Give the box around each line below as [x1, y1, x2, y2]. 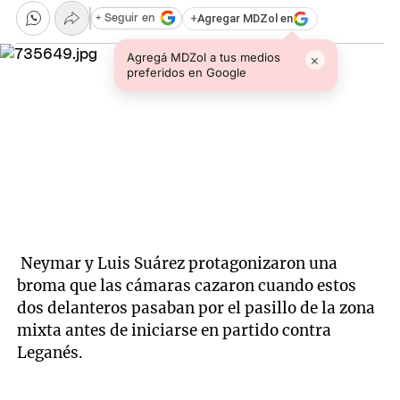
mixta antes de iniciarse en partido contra [17, 321, 332, 341]
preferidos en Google [126, 64, 246, 79]
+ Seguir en [96, 12, 154, 24]
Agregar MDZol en [197, 12, 293, 26]
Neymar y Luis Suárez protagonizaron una [17, 254, 338, 274]
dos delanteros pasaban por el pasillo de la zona [17, 298, 376, 319]
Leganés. [17, 343, 87, 363]
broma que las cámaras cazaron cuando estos [17, 276, 357, 296]
